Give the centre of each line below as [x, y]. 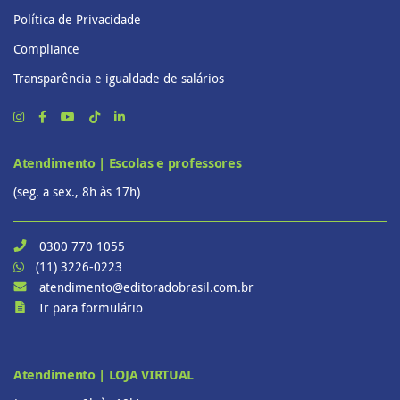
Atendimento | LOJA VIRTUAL [104, 374]
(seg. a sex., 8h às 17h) [77, 191]
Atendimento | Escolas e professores [128, 162]
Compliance [46, 48]
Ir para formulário [91, 307]
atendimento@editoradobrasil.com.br [146, 287]
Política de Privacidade [77, 19]
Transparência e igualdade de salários [119, 78]
